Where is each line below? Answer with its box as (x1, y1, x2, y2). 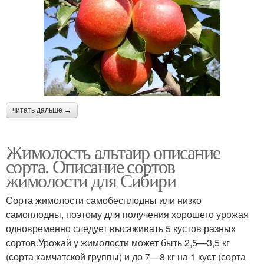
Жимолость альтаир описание (6, 138, 220, 164)
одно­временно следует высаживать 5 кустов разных (6, 221, 236, 235)
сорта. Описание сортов (6, 153, 175, 179)
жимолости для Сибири (6, 167, 176, 193)
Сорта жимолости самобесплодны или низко (6, 193, 202, 207)
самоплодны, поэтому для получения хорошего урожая (6, 207, 249, 221)
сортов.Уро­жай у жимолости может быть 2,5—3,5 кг (6, 235, 230, 249)
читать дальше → (12, 105, 71, 114)
